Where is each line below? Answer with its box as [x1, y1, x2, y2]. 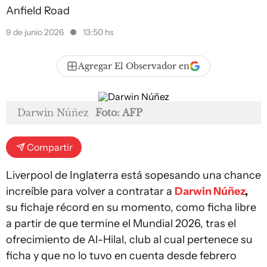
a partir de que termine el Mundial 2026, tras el [6, 217, 236, 230]
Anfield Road [6, 4, 70, 17]
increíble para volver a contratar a [6, 185, 175, 198]
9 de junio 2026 [6, 27, 66, 38]
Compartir [27, 141, 73, 153]
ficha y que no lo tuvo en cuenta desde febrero [6, 249, 237, 262]
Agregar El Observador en [78, 61, 190, 72]
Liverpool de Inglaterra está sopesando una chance [6, 169, 261, 182]
